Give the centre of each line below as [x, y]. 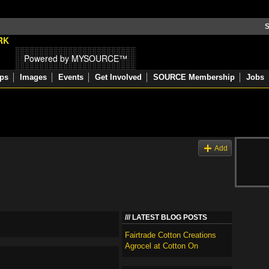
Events [71, 77]
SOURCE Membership [194, 77]
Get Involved [118, 77]
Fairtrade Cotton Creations [171, 235]
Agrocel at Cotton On [162, 246]
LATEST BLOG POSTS [170, 217]
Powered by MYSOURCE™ [76, 58]
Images [33, 77]
